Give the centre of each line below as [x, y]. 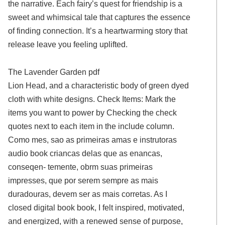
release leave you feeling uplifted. [68, 44]
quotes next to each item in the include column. [91, 126]
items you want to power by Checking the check [93, 113]
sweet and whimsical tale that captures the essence [99, 17]
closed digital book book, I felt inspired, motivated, [96, 208]
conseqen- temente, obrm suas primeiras [81, 167]
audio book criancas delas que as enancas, [85, 153]
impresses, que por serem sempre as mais [83, 181]
